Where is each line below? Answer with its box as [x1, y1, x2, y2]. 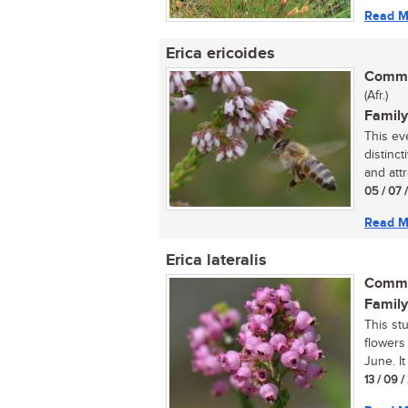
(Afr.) [364, 88, 388, 103]
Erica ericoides [166, 44, 275, 64]
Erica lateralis [166, 250, 267, 270]
